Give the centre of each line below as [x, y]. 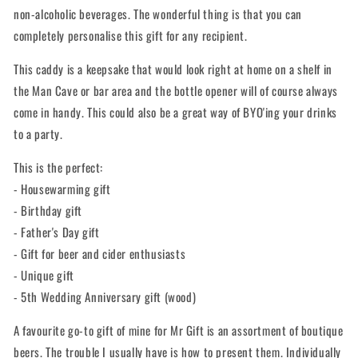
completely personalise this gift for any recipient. [131, 35]
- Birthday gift [48, 210]
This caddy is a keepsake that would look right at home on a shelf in [173, 69]
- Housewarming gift [62, 189]
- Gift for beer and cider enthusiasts [100, 253]
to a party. [38, 133]
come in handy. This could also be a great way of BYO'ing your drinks [175, 112]
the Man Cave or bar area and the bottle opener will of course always [176, 90]
